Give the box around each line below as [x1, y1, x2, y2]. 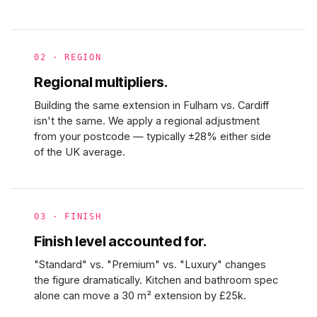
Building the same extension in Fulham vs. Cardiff [34, 99, 269, 111]
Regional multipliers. [34, 74, 168, 91]
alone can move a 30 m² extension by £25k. [34, 289, 246, 301]
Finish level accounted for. [34, 233, 207, 250]
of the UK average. [34, 146, 125, 158]
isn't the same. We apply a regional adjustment [34, 115, 260, 127]
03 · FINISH [34, 212, 102, 221]
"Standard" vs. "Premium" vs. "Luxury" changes [34, 258, 266, 270]
